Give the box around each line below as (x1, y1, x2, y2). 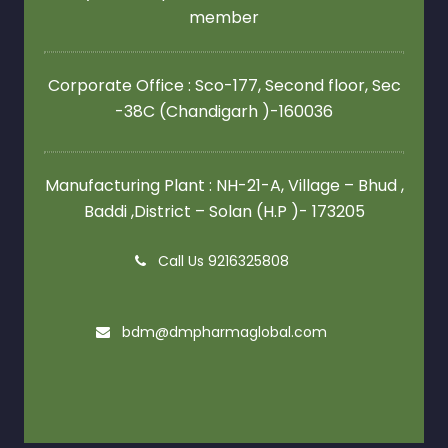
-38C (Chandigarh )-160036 (115, 100, 333, 124)
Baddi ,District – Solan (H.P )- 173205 (83, 200, 365, 224)
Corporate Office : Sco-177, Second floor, (47, 74, 372, 98)
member (189, 6, 259, 30)
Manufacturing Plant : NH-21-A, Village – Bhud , (44, 174, 404, 198)
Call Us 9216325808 (153, 251, 289, 272)
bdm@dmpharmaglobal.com (118, 322, 327, 343)
